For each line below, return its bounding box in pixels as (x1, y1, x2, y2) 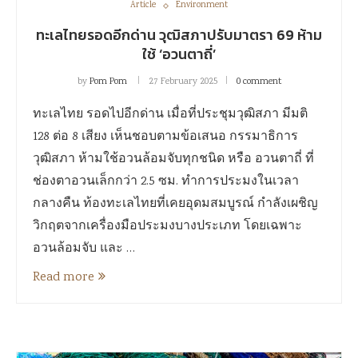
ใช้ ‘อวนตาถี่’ (142, 43, 216, 65)
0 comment (236, 75, 281, 89)
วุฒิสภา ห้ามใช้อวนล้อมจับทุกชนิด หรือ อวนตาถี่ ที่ (33, 150, 314, 169)
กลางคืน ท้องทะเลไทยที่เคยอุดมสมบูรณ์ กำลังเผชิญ (33, 195, 318, 213)
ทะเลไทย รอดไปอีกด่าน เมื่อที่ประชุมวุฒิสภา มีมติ (33, 105, 308, 124)
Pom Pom (89, 75, 127, 89)
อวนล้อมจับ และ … (33, 240, 135, 258)
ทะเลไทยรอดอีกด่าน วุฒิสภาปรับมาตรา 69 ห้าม (36, 24, 322, 46)
